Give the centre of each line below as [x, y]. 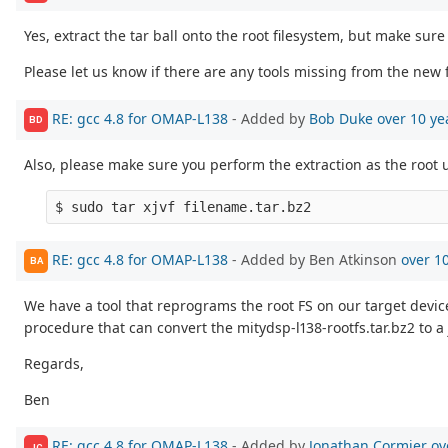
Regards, [54, 363]
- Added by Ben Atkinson [314, 259]
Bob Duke [341, 118]
